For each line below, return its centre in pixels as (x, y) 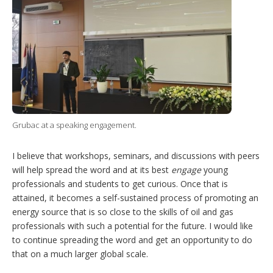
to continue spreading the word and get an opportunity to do (132, 239)
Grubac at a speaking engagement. (74, 125)
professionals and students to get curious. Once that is (120, 183)
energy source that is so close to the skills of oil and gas (123, 211)
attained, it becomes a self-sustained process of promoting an (135, 197)
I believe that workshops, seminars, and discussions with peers (136, 155)
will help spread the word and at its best (92, 169)
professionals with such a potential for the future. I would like (133, 225)
